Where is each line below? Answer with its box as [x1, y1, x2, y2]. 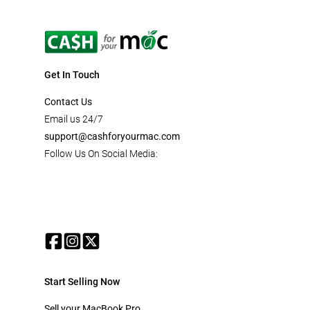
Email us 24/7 [44, 113, 103, 125]
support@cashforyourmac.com [44, 130, 180, 142]
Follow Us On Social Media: [44, 147, 158, 159]
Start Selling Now [44, 275, 120, 287]
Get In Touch [44, 69, 100, 80]
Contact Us [44, 95, 92, 107]
